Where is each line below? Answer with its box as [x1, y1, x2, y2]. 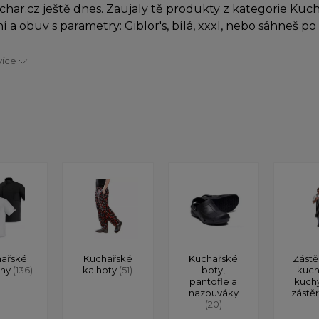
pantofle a [189, 275, 238, 287]
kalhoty [83, 263, 120, 276]
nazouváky [188, 286, 239, 298]
